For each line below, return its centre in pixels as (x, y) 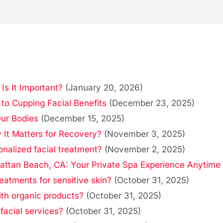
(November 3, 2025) (145, 134)
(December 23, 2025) (152, 103)
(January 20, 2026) (104, 88)
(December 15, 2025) (83, 119)
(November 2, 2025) (145, 150)
